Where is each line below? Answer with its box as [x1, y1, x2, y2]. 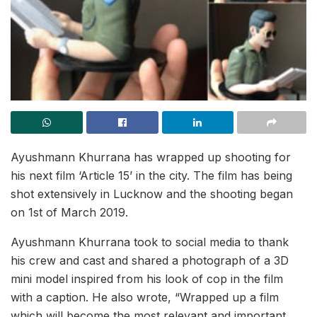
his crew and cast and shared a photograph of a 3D [11, 253, 289, 267]
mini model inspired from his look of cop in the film [11, 271, 283, 286]
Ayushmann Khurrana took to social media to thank [11, 234, 289, 249]
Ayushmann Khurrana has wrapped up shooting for [11, 149, 291, 164]
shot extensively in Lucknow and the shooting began [11, 186, 293, 201]
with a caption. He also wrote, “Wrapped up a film [11, 289, 279, 304]
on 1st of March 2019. [11, 204, 128, 219]
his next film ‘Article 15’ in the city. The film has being [11, 168, 292, 183]
